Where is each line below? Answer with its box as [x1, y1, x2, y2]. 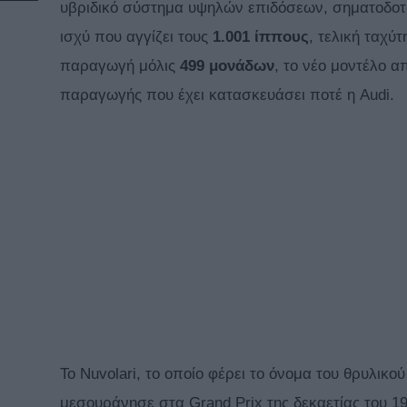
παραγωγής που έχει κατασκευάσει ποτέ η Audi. [60, 86, 394, 104]
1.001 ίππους [213, 28, 309, 46]
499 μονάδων [180, 57, 274, 75]
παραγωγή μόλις [60, 57, 180, 75]
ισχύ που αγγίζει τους [60, 28, 213, 46]
